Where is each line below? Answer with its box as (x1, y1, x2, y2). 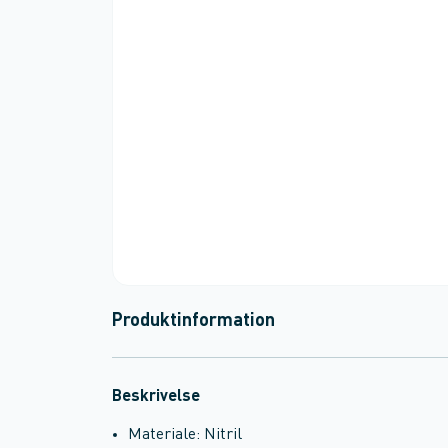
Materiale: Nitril (128, 427, 242, 443)
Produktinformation (112, 312, 275, 330)
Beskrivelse (112, 389, 200, 405)
